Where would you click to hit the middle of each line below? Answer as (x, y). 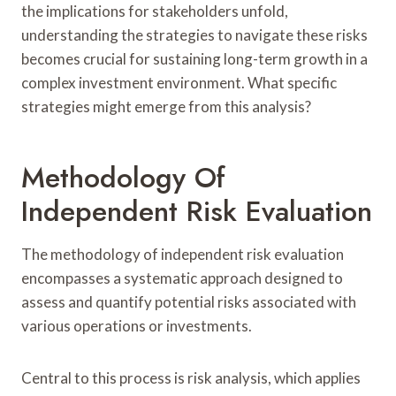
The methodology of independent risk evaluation (183, 254)
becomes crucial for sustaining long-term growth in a (194, 58)
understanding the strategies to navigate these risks (194, 34)
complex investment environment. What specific (179, 82)
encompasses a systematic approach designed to (182, 278)
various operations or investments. (137, 325)
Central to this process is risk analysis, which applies (191, 377)
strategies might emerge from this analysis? (166, 106)
